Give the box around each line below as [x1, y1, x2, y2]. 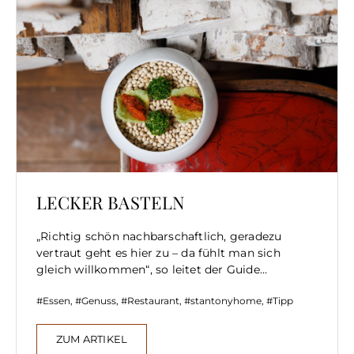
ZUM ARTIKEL [56, 332, 128, 345]
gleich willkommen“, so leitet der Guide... [36, 262, 268, 277]
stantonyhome [190, 294, 262, 307]
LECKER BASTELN [36, 190, 186, 214]
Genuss [81, 294, 116, 307]
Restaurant [127, 294, 179, 307]
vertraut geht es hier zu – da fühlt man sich [36, 245, 281, 260]
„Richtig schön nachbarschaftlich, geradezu [36, 228, 282, 243]
